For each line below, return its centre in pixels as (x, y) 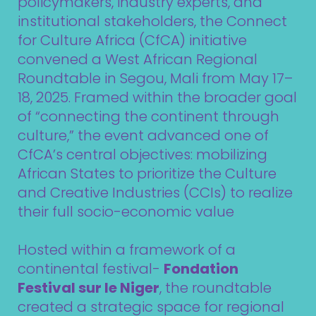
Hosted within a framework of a (127, 250)
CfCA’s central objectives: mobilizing (142, 154)
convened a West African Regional (138, 59)
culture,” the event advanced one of (143, 135)
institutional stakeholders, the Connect (152, 21)
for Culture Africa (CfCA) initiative (132, 40)
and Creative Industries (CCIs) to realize (155, 193)
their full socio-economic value (126, 212)
